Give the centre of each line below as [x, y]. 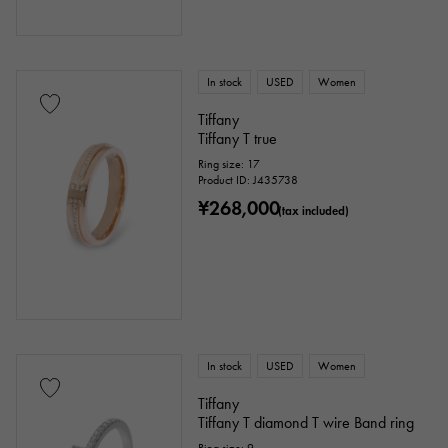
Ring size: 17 [229, 164]
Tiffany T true [238, 138]
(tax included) [314, 210]
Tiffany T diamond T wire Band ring [306, 422]
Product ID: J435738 [248, 180]
